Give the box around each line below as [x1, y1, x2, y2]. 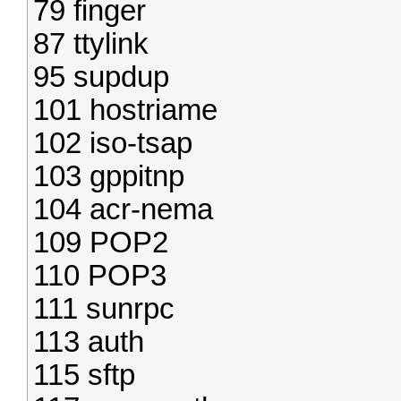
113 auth [33, 326, 144, 358]
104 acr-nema [33, 193, 213, 226]
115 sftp [33, 359, 135, 391]
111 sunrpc [33, 293, 175, 325]
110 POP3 [33, 260, 166, 292]
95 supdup [33, 61, 169, 93]
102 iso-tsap [33, 127, 192, 159]
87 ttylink [33, 28, 149, 60]
